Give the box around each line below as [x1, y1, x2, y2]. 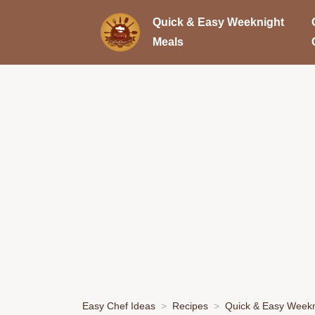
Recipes [172, 300, 208, 311]
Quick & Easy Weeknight [153, 16, 284, 28]
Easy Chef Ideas [82, 300, 155, 311]
